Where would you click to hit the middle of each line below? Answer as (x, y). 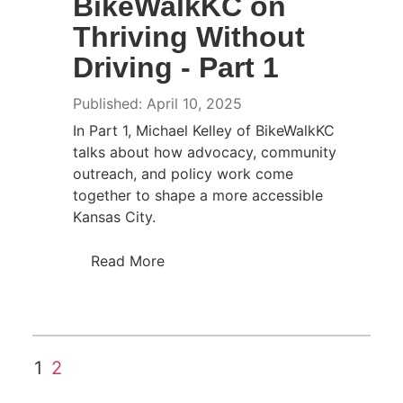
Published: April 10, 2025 (157, 103)
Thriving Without (188, 36)
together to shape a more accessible (197, 195)
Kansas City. (114, 216)
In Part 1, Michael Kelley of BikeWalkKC (203, 130)
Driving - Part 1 (175, 67)
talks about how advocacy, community (204, 152)
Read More (127, 260)
